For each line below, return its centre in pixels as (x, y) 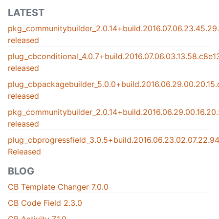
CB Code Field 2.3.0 (45, 203)
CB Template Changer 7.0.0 (58, 187)
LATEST (26, 13)
